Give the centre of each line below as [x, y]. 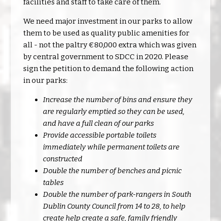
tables [54, 183]
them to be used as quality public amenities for [107, 33]
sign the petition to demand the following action [109, 69]
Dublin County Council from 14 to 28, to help [114, 206]
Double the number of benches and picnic [112, 171]
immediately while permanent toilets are [111, 147]
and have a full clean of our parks [99, 123]
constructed [63, 159]
